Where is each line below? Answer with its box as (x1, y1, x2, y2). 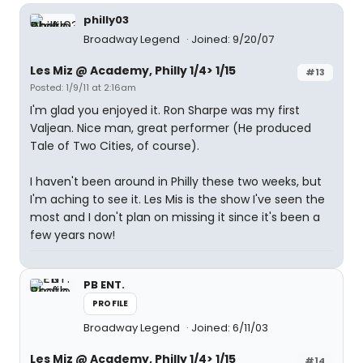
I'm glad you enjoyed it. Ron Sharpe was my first (30, 102, 300, 118)
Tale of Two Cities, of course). (30, 138, 199, 154)
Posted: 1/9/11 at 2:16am (30, 81, 136, 94)
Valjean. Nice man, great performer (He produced (30, 120, 311, 136)
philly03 (83, 12, 129, 28)
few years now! (30, 227, 115, 243)
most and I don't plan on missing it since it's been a (30, 209, 320, 225)
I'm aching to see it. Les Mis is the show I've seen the (30, 191, 325, 207)
